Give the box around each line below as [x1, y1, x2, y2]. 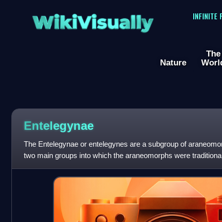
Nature [160, 57, 186, 68]
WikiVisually [29, 5, 157, 33]
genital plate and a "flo [23, 163, 94, 171]
